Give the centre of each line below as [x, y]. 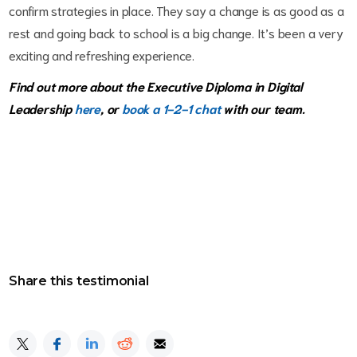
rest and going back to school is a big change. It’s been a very [176, 32]
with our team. [263, 108]
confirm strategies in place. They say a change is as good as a [177, 10]
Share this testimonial [79, 281]
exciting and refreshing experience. [102, 55]
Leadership [42, 108]
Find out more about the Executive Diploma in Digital [156, 86]
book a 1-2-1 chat [171, 108]
